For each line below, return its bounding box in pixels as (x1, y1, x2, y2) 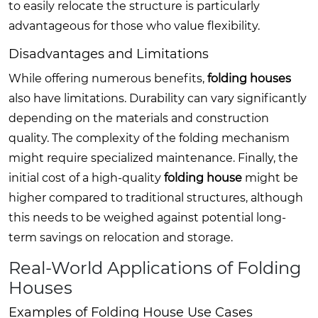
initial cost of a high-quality (9, 170, 164, 185)
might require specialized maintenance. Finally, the (9, 150, 298, 165)
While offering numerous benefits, (9, 71, 207, 85)
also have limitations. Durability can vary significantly (9, 91, 307, 105)
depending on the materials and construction (9, 111, 269, 125)
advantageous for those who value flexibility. (9, 18, 260, 33)
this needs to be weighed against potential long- (9, 210, 286, 224)
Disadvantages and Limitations (9, 45, 209, 62)
